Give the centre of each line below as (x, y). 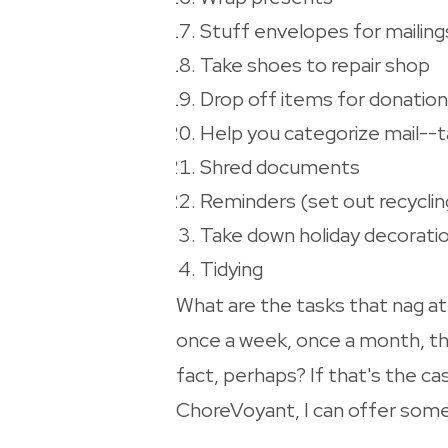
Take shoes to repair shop (315, 65)
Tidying (231, 269)
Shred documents (280, 167)
